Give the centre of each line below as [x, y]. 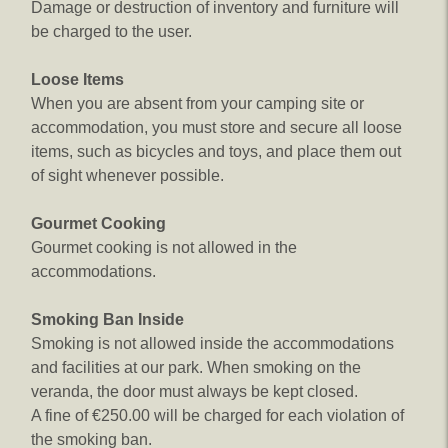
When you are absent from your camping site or [197, 103]
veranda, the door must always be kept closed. [194, 391]
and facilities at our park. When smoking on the [196, 367]
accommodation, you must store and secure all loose [216, 127]
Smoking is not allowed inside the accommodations [212, 343]
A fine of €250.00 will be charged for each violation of [217, 415]
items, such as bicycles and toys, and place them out [216, 151]
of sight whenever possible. [127, 175]
